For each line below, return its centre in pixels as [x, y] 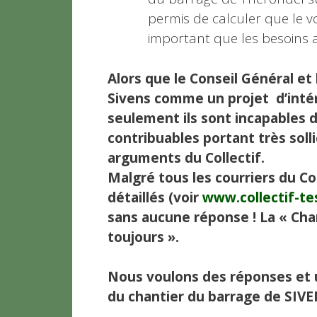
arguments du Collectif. [186, 157]
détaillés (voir [155, 197]
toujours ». [143, 237]
